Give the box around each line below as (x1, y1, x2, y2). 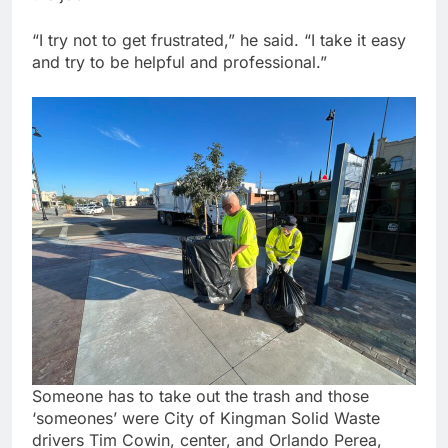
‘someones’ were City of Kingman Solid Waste (32, 408, 380, 429)
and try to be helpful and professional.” (32, 52, 327, 73)
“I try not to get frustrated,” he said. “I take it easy (32, 30, 406, 51)
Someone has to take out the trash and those (32, 386, 369, 407)
